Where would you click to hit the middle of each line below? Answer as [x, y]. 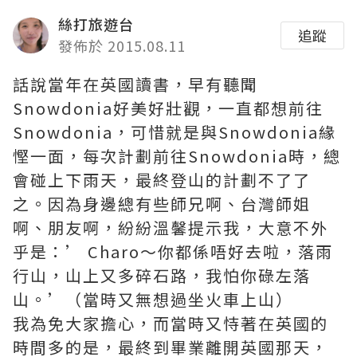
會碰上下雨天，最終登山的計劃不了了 [162, 180]
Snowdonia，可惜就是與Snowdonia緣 [175, 132]
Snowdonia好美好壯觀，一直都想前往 [168, 108]
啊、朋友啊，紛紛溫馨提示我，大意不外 [171, 228]
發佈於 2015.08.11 [122, 45]
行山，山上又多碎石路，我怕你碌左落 [162, 275]
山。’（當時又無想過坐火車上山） [153, 299]
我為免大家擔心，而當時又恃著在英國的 [171, 323]
